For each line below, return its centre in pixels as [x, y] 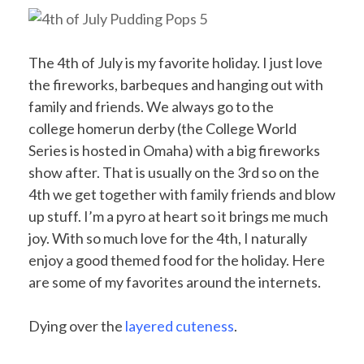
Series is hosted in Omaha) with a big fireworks [174, 150]
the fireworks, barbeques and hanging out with [176, 84]
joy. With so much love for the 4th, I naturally [168, 238]
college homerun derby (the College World [162, 128]
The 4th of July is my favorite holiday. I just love [175, 63]
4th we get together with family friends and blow [182, 194]
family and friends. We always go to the [151, 106]
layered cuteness [180, 326]
